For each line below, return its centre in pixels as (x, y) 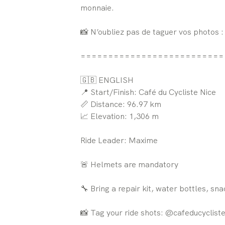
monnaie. (97, 8)
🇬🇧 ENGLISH (107, 80)
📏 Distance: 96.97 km (121, 104)
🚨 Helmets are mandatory (129, 164)
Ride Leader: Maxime (119, 140)
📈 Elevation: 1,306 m (120, 116)
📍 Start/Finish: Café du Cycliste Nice (148, 92)
